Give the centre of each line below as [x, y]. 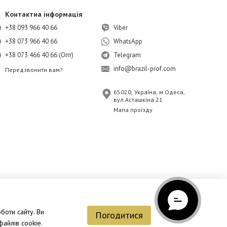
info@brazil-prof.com [145, 69]
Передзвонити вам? [34, 69]
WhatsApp [128, 41]
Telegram [127, 55]
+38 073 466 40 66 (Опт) [39, 55]
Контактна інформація [44, 14]
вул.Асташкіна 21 [138, 100]
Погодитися [119, 215]
